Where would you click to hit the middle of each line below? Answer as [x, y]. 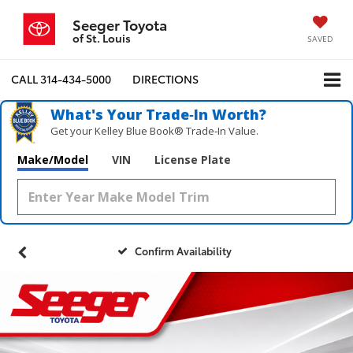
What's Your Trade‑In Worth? [159, 114]
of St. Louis [102, 38]
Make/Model [53, 159]
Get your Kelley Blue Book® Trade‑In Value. [155, 130]
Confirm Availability [184, 250]
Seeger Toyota [120, 24]
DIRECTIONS [165, 79]
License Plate [193, 159]
